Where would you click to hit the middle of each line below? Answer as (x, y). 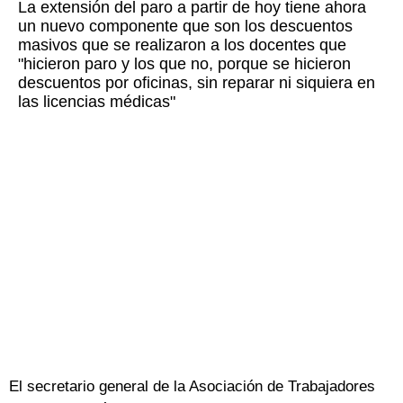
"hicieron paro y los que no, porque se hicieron (184, 64)
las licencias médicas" (97, 102)
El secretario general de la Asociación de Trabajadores (192, 387)
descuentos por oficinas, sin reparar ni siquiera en (197, 83)
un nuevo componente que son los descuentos (185, 27)
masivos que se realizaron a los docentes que (182, 45)
